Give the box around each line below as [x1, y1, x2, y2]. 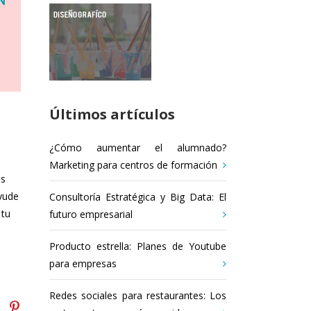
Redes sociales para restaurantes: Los [49, 289, 226, 302]
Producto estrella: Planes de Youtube [49, 239, 226, 253]
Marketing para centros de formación [49, 158, 217, 171]
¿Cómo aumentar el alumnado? [49, 141, 226, 154]
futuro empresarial [49, 208, 133, 221]
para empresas [49, 257, 117, 270]
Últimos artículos [49, 105, 175, 124]
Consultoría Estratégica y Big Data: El [49, 190, 226, 203]
